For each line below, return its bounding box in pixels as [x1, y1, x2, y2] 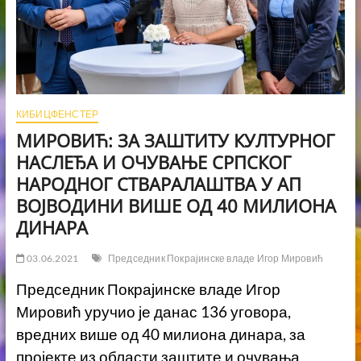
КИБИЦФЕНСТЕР [15, 107, 99, 120]
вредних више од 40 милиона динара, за [15, 325, 305, 343]
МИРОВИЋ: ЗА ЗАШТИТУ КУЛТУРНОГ [15, 127, 334, 152]
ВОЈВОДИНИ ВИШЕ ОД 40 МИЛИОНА [15, 193, 336, 218]
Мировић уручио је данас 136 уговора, [15, 302, 291, 321]
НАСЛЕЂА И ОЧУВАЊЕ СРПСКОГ [15, 149, 291, 174]
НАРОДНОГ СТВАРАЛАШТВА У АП [15, 171, 301, 196]
